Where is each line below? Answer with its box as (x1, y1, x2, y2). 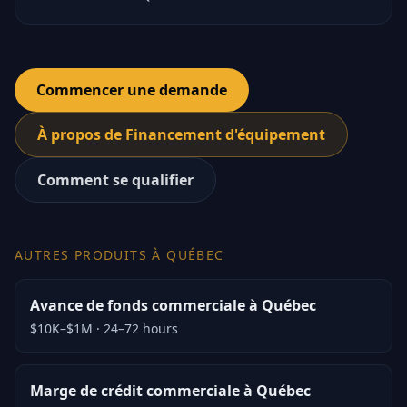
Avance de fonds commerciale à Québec (30, 295, 316, 315)
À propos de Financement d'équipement (37, 124, 325, 144)
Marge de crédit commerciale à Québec (30, 381, 311, 401)
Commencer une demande (36, 80, 227, 100)
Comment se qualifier (37, 170, 194, 190)
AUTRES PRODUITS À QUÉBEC (15, 246, 224, 263)
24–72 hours (104, 320, 178, 337)
